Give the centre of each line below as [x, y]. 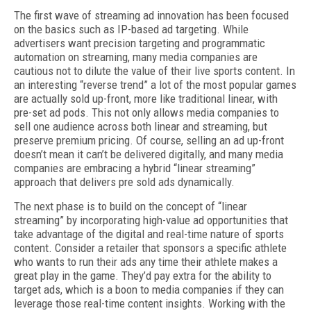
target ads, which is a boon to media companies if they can [149, 289]
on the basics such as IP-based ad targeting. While [131, 29]
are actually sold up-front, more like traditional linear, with [146, 99]
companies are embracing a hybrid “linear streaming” [135, 168]
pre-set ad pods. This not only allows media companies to [146, 112]
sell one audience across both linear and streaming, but [141, 126]
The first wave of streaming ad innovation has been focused [151, 15]
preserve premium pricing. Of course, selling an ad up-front [149, 140]
